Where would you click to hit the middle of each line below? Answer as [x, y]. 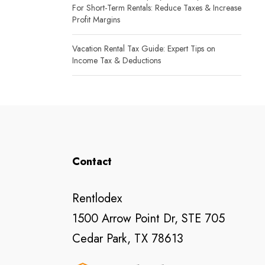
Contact [92, 161]
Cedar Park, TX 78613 [128, 239]
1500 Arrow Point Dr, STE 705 [148, 219]
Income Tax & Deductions [117, 60]
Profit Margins [96, 20]
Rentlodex [97, 198]
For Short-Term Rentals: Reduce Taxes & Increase [157, 8]
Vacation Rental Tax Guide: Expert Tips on [144, 49]
